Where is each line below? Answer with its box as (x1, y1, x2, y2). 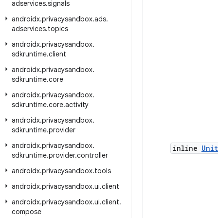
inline (173, 144, 201, 153)
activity (65, 100, 89, 109)
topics (48, 24, 68, 33)
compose (12, 207, 41, 216)
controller (77, 151, 108, 160)
